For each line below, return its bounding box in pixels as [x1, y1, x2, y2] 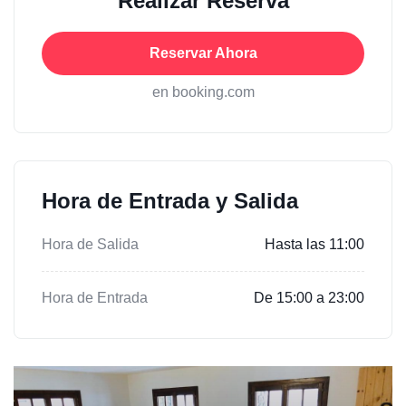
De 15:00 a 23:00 [254, 289, 364, 305]
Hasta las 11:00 [265, 236, 364, 252]
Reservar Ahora [149, 44, 257, 61]
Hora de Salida [42, 236, 139, 252]
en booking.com [151, 83, 255, 100]
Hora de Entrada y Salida [42, 188, 298, 213]
